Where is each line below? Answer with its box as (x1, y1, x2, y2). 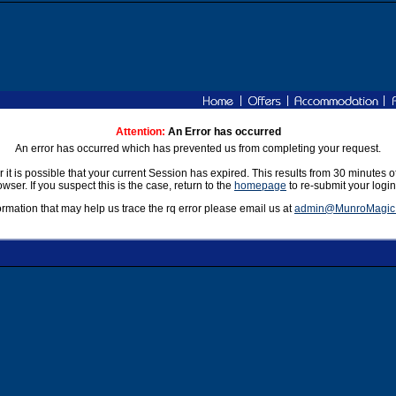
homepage (234, 179, 286, 192)
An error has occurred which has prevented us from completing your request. (15, 142, 381, 155)
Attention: (115, 126, 165, 138)
